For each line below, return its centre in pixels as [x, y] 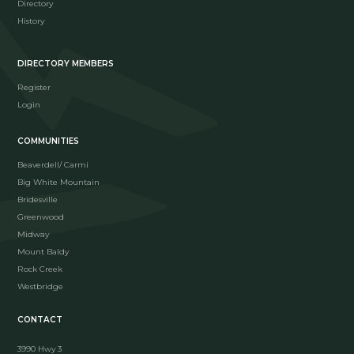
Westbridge [41, 286]
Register [34, 87]
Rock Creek [40, 269]
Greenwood [41, 217]
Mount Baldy [43, 251]
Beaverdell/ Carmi [53, 164]
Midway [34, 234]
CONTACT [40, 319]
